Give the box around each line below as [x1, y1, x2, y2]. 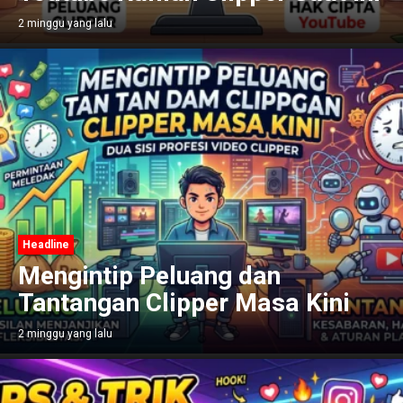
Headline [22, 236, 69, 253]
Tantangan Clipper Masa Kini [18, 284, 350, 322]
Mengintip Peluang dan [18, 257, 281, 295]
